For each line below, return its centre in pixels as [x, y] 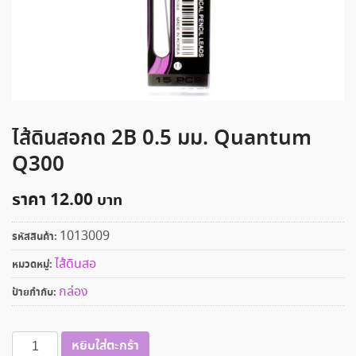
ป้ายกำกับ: [35, 292]
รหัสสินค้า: [36, 237]
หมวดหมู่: [33, 265]
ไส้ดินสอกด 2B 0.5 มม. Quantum [162, 139]
